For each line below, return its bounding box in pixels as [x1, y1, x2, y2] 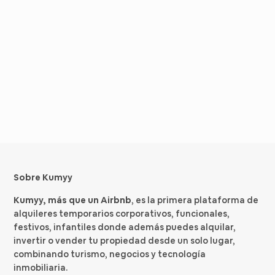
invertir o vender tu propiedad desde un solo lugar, [14, 235, 236, 247]
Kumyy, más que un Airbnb [14, 195, 132, 206]
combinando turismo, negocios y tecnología [14, 249, 206, 260]
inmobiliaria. [14, 262, 68, 274]
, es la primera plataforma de [131, 195, 259, 206]
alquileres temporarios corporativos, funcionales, [14, 208, 230, 220]
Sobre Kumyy [14, 172, 73, 184]
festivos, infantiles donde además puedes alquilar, [14, 222, 236, 233]
